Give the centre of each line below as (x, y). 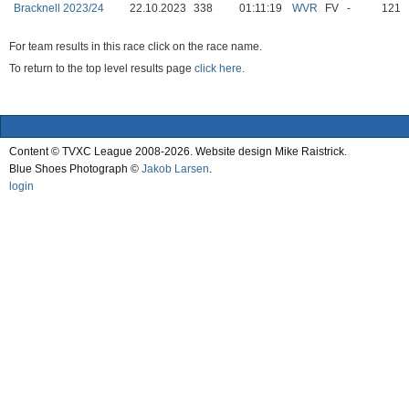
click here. (220, 69)
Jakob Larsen (175, 168)
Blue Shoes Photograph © (75, 168)
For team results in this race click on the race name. (136, 46)
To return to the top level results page (102, 69)
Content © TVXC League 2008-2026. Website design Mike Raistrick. (178, 151)
